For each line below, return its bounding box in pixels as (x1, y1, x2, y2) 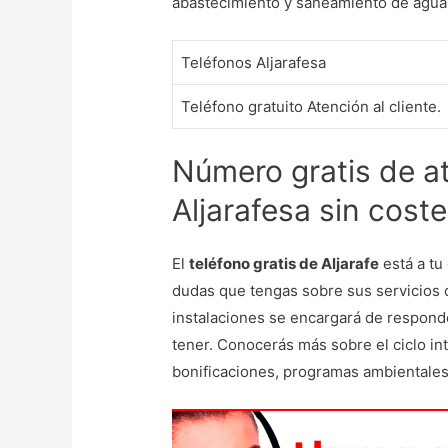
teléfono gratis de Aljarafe (189, 253, 380, 273)
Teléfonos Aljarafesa (181, 53, 327, 73)
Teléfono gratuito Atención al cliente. (181, 97, 442, 117)
